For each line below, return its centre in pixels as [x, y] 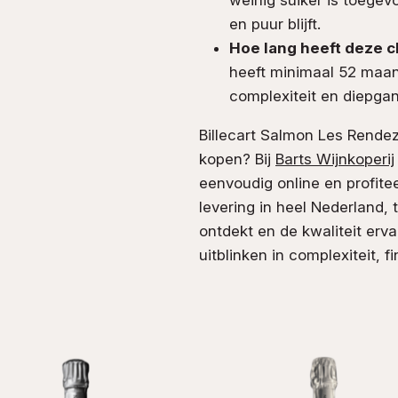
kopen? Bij [237, 159]
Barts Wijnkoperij [335, 159]
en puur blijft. [275, 24]
